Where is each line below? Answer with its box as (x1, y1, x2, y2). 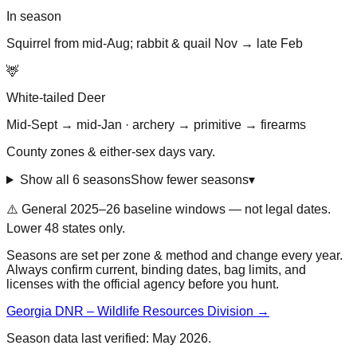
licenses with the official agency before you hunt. (6, 277, 279, 292)
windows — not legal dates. (172, 202, 331, 217)
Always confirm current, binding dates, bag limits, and (6, 263, 306, 277)
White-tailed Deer (6, 91, 105, 105)
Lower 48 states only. (6, 222, 125, 236)
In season (6, 10, 61, 24)
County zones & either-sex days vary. (6, 145, 215, 159)
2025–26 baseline (70, 202, 172, 217)
